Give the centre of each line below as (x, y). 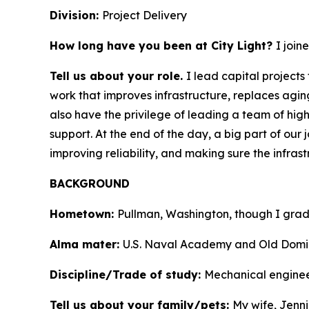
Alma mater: (86, 245)
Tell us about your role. (118, 76)
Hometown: (83, 214)
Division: (76, 16)
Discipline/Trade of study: (127, 275)
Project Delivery (144, 16)
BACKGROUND (90, 184)
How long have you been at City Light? (163, 46)
